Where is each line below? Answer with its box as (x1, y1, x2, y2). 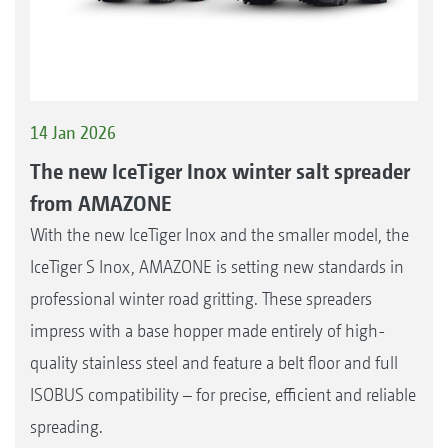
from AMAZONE (30, 190, 172, 217)
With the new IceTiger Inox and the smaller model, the (30, 224, 409, 246)
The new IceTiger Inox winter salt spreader (30, 158, 410, 185)
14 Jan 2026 (30, 121, 116, 143)
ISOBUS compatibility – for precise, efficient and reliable (30, 384, 416, 406)
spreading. (30, 416, 103, 438)
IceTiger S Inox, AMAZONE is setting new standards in (30, 256, 404, 278)
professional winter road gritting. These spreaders (30, 288, 372, 310)
